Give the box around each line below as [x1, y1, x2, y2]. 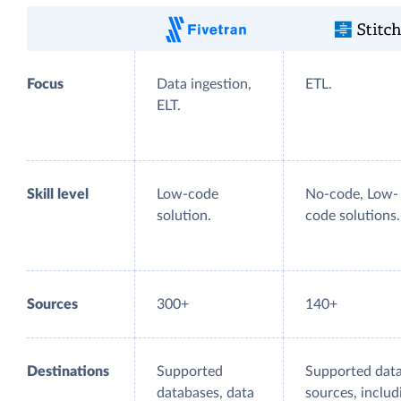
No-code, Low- [305, 187, 398, 202]
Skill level [27, 187, 89, 202]
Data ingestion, [157, 77, 252, 92]
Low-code [157, 187, 218, 202]
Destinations [27, 364, 109, 380]
